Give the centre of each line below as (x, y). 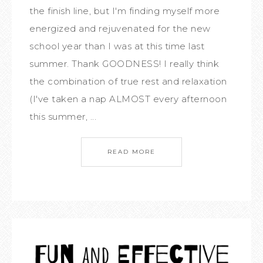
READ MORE (131, 152)
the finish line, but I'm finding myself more (124, 11)
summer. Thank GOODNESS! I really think (124, 64)
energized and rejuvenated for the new (120, 28)
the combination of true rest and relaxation (128, 81)
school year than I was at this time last (117, 46)
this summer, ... (63, 117)
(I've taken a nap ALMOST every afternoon (128, 99)
